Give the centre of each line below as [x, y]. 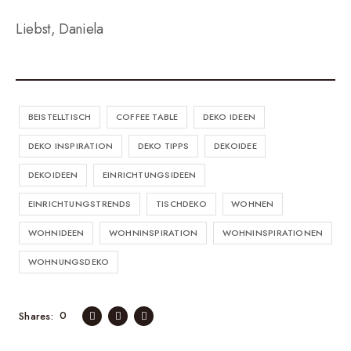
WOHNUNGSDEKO [69, 262]
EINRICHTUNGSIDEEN [149, 175]
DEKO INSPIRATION [71, 146]
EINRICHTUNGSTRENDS [80, 204]
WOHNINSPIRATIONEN [273, 233]
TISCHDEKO [181, 204]
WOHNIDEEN [56, 233]
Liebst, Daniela [60, 29]
